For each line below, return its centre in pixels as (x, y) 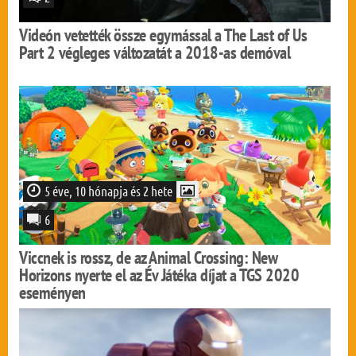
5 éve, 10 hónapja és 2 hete (109, 191)
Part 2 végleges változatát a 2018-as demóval (155, 52)
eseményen (52, 292)
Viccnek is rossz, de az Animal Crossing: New (149, 257)
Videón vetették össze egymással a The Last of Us (163, 35)
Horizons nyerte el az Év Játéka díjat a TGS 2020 (159, 275)
